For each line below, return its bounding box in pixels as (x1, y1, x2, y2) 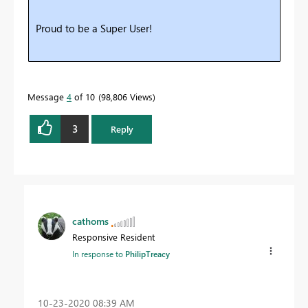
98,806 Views (101, 90, 153, 102)
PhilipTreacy (125, 247, 170, 259)
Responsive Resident (72, 230, 155, 243)
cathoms (72, 214, 109, 228)
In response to (72, 247, 125, 259)
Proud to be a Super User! (36, 21, 152, 35)
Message (27, 90, 67, 102)
